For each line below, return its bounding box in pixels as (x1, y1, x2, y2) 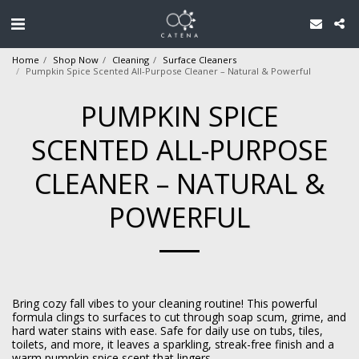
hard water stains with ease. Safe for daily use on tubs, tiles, (12, 323, 323, 338)
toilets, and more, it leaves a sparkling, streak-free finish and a (12, 337, 334, 352)
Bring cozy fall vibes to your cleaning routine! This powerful (12, 296, 317, 311)
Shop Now (53, 54, 99, 66)
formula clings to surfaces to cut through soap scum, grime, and (12, 309, 346, 325)
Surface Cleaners (163, 54, 236, 66)
